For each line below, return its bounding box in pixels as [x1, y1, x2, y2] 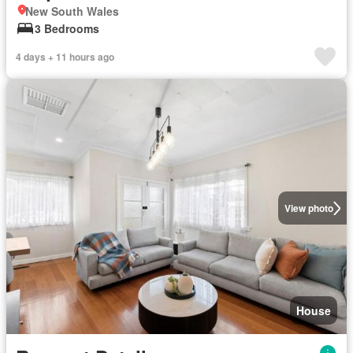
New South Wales [25, 3, 119, 19]
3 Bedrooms [35, 20, 99, 36]
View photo [284, 201, 333, 215]
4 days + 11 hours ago [16, 50, 114, 64]
